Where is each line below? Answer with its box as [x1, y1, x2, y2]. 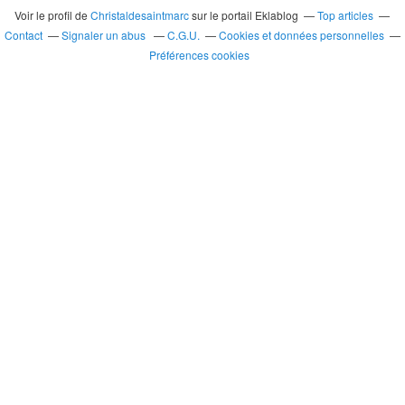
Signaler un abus [61, 27, 148, 42]
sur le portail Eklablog [189, 7, 299, 23]
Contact [5, 27, 42, 42]
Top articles [317, 7, 374, 23]
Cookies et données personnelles [219, 27, 384, 42]
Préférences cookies [149, 47, 250, 62]
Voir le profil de [14, 7, 91, 23]
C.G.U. [167, 27, 200, 42]
